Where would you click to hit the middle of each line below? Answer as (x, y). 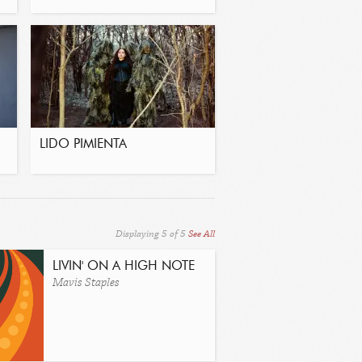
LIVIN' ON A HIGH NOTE (124, 267)
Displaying (139, 234)
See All (202, 234)
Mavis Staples (86, 283)
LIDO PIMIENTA (83, 145)
